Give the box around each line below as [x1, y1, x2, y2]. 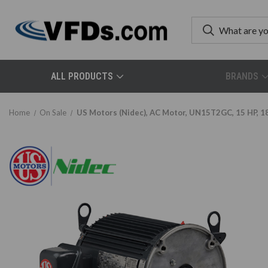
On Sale [39, 108, 67, 117]
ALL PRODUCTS [51, 71, 114, 82]
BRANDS [225, 71, 258, 82]
